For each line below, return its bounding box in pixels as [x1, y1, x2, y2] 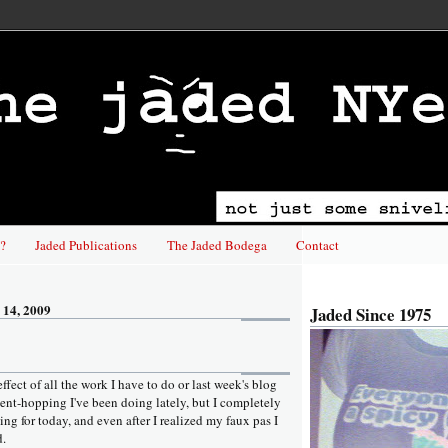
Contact [295, 235, 339, 254]
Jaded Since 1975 [310, 302, 431, 328]
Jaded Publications [35, 235, 138, 254]
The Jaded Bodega [166, 235, 267, 254]
